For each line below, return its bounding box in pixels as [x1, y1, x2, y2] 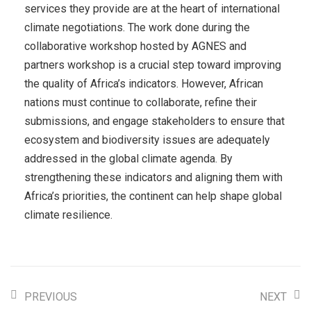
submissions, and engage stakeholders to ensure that [24, 114, 285, 128]
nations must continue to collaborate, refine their [24, 95, 257, 109]
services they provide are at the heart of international [24, 1, 280, 15]
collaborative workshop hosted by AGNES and [24, 39, 246, 53]
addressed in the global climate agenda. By [24, 151, 233, 165]
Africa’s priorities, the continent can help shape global [24, 189, 282, 203]
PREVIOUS [24, 289, 77, 303]
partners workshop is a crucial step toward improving [24, 58, 281, 72]
